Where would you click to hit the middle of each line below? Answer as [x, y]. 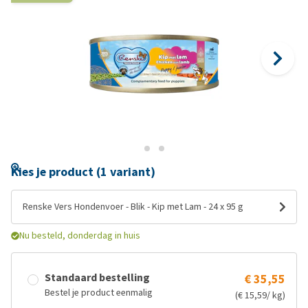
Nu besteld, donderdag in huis [80, 235]
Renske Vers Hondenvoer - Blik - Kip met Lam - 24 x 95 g [133, 207]
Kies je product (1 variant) [83, 172]
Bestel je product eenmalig [99, 293]
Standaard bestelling [97, 277]
